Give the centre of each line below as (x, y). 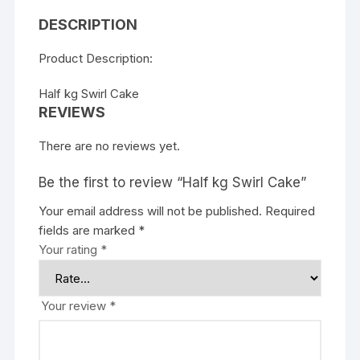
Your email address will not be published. (151, 211)
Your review (76, 306)
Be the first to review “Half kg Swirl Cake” (173, 182)
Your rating (70, 250)
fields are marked (89, 230)
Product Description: (96, 58)
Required (290, 211)
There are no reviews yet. (110, 146)
